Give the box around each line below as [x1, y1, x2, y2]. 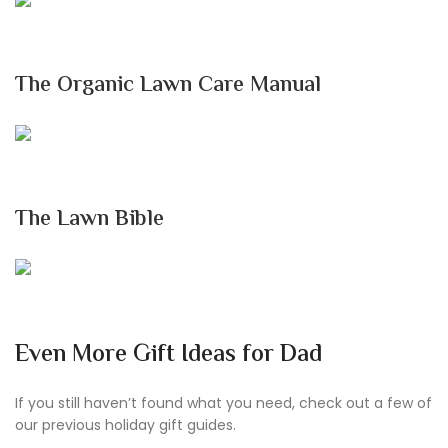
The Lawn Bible [15, 202, 164, 237]
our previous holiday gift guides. [15, 414, 236, 435]
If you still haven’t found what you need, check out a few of [15, 392, 432, 413]
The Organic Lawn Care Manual [15, 68, 321, 103]
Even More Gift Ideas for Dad [15, 336, 322, 374]
